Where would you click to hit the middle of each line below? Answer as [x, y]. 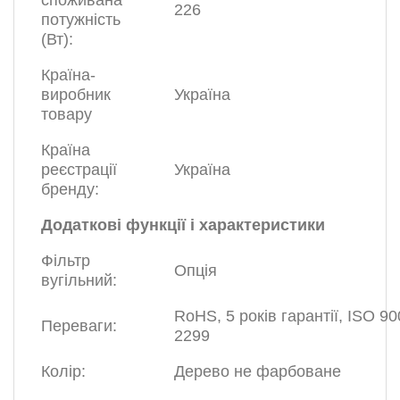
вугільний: [79, 281]
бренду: [70, 190]
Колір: [63, 372]
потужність [81, 20]
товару [67, 115]
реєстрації [79, 170]
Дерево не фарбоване [258, 372]
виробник [76, 95]
